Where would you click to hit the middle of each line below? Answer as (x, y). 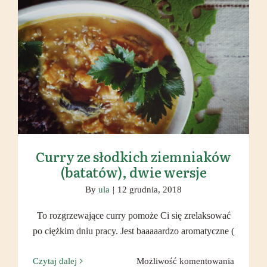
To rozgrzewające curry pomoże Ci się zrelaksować (133, 215)
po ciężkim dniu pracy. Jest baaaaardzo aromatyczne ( (133, 231)
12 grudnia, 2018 (150, 190)
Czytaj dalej (55, 261)
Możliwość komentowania (185, 261)
